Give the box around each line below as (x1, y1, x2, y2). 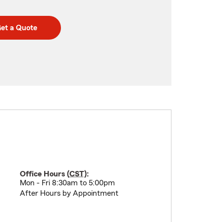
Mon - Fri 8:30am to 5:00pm (19, 179, 115, 187)
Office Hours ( (19, 170, 69, 178)
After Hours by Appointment (19, 189, 118, 197)
